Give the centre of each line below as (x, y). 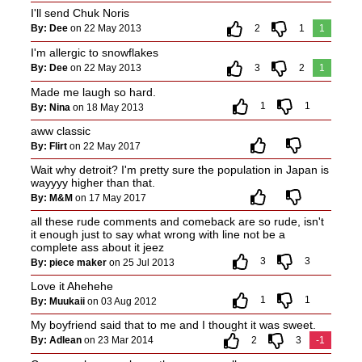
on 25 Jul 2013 (140, 262)
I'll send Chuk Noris (80, 13)
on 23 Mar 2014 (118, 340)
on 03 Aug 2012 (120, 301)
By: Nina (50, 107)
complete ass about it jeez (97, 247)
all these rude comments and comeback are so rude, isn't (177, 221)
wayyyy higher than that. (93, 182)
